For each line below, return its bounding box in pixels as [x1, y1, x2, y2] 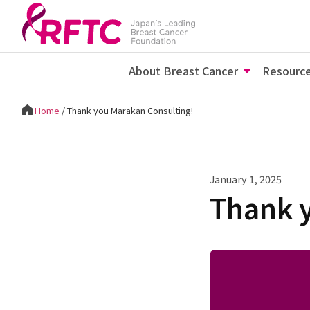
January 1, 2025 [210, 172, 282, 186]
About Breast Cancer [129, 62, 239, 79]
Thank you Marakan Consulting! [67, 103, 193, 117]
